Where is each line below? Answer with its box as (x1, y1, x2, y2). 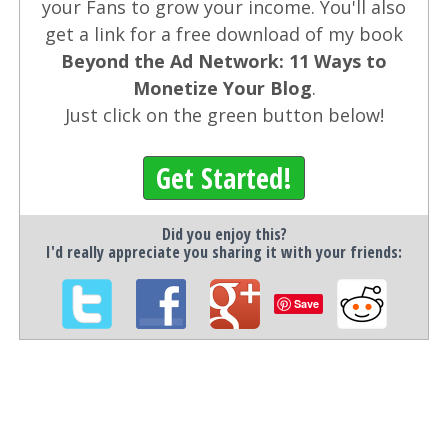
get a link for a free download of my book (45, 21, 403, 46)
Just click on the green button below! (64, 102, 384, 127)
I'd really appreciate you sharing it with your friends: (46, 240, 402, 263)
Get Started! (156, 158, 292, 197)
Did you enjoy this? (161, 222, 287, 245)
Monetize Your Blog (132, 75, 312, 100)
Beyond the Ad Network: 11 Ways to (61, 48, 387, 73)
